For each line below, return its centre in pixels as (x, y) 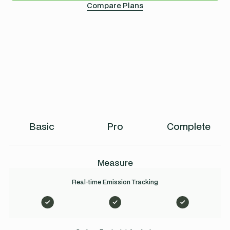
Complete (188, 126)
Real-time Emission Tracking (115, 182)
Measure (115, 162)
